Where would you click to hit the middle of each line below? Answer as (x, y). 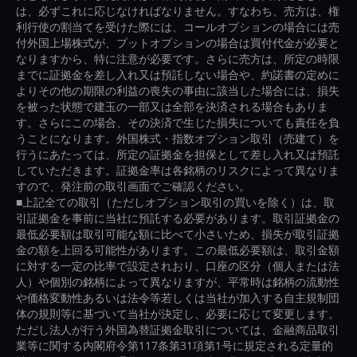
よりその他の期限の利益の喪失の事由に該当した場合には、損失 (178, 91)
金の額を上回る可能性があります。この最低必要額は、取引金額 (178, 250)
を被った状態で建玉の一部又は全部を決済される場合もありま (172, 107)
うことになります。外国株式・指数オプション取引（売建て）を (178, 139)
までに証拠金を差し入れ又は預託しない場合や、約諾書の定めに (178, 75)
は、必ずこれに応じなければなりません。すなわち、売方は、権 (178, 11)
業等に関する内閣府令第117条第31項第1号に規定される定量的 (175, 346)
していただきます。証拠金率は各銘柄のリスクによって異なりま (178, 171)
